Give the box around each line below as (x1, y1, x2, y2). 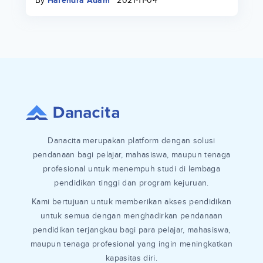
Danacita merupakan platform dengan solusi (48, 136, 215, 146)
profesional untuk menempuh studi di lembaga (42, 164, 221, 174)
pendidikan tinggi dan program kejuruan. (54, 178, 209, 188)
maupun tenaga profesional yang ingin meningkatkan (30, 239, 233, 249)
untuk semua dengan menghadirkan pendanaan (40, 211, 223, 221)
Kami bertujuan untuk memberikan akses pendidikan (32, 197, 231, 207)
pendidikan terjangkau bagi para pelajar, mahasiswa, (32, 225, 231, 235)
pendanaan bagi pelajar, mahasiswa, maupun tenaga (32, 150, 231, 160)
